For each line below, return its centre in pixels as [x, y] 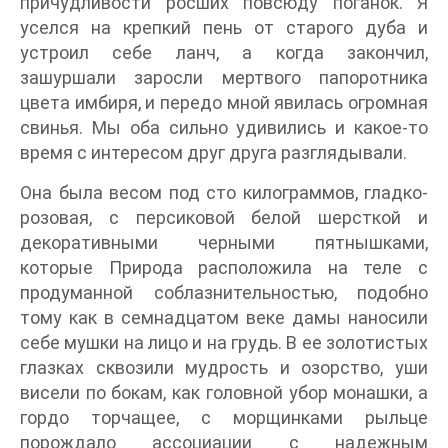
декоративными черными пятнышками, [224, 243]
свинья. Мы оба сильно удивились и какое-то [224, 128]
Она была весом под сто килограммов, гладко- [224, 193]
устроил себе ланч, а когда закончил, [224, 53]
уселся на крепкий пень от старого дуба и [224, 28]
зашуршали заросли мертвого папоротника [224, 78]
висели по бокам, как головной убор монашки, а [224, 393]
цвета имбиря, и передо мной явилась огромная [224, 103]
